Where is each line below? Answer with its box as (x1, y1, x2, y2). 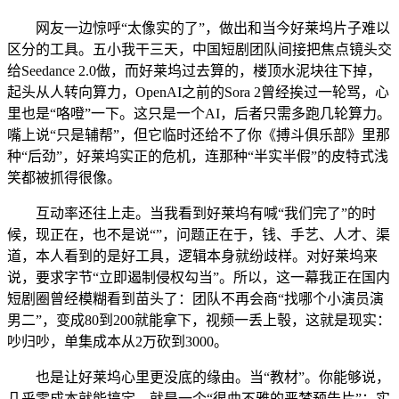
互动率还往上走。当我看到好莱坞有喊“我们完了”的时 (7, 206, 376, 222)
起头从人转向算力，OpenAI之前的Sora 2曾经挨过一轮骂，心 (7, 85, 389, 101)
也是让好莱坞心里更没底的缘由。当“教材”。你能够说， (7, 370, 390, 386)
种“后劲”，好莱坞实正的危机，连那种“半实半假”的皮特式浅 (7, 149, 388, 165)
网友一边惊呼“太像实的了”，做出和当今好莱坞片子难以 (7, 20, 390, 37)
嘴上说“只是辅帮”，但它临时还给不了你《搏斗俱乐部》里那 (7, 127, 390, 143)
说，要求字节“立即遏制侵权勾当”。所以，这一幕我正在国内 (7, 270, 390, 286)
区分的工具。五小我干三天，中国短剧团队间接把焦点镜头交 (7, 42, 392, 58)
